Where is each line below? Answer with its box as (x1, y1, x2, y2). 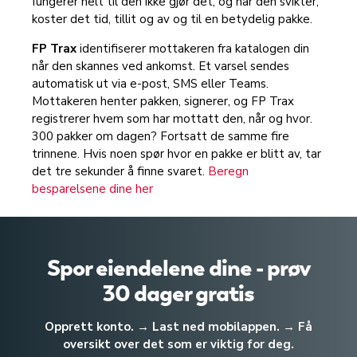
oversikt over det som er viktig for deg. (63, 336, 294, 352)
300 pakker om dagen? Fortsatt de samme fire (32, 128, 289, 144)
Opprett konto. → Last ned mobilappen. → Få (45, 319, 312, 335)
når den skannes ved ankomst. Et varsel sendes (32, 58, 289, 74)
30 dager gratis (103, 278, 254, 308)
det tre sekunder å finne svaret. (32, 163, 208, 179)
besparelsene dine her (32, 181, 153, 197)
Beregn (208, 163, 249, 179)
